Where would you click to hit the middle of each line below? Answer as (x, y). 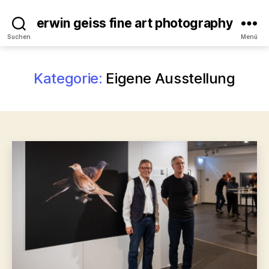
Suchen (19, 37)
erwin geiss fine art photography (134, 23)
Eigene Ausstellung (171, 78)
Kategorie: (68, 78)
